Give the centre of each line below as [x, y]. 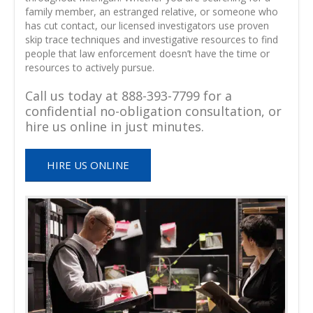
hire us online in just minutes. [115, 127]
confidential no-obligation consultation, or [153, 111]
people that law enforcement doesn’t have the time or [147, 54]
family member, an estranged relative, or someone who [152, 12]
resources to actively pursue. [90, 68]
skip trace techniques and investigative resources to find [152, 40]
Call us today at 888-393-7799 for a [129, 96]
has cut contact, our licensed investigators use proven [147, 26]
